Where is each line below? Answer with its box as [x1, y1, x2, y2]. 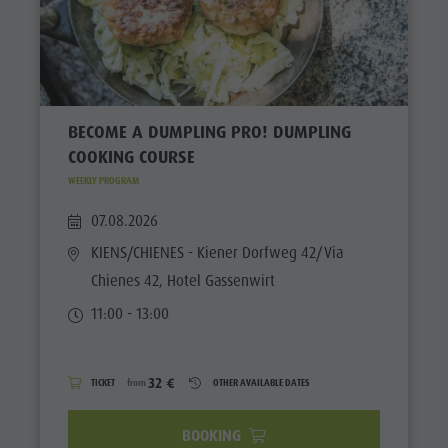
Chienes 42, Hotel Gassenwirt [91, 271, 276, 292]
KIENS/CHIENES [91, 243, 185, 264]
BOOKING [181, 425, 245, 446]
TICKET [91, 376, 116, 389]
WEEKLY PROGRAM [67, 174, 139, 187]
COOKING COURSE [67, 146, 195, 169]
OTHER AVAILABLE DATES [212, 376, 310, 389]
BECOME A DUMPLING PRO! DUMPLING [67, 121, 351, 144]
